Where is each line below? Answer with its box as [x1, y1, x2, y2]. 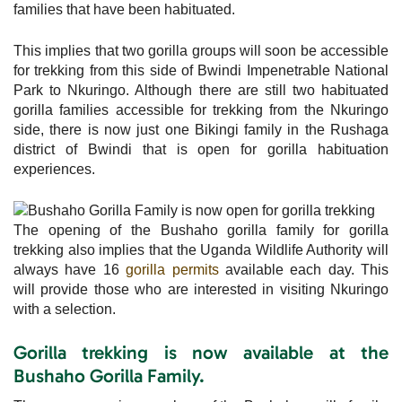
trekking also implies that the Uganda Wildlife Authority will [13, 241, 389, 258]
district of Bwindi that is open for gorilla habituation [13, 141, 389, 157]
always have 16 [13, 261, 127, 277]
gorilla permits [126, 261, 219, 277]
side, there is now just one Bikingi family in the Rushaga [13, 121, 389, 137]
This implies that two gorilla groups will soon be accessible [13, 42, 389, 58]
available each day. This [218, 261, 389, 277]
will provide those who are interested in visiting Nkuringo [13, 281, 389, 297]
